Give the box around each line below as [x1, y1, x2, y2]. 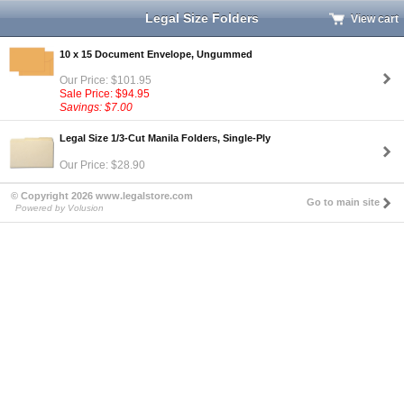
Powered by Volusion [15, 203, 104, 214]
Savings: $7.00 [60, 101, 133, 115]
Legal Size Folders [145, 11, 259, 25]
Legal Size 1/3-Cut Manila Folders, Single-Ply [60, 132, 271, 143]
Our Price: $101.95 [60, 74, 151, 87]
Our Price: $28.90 [60, 158, 145, 171]
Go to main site [307, 197, 380, 208]
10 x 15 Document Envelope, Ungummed [60, 48, 252, 60]
